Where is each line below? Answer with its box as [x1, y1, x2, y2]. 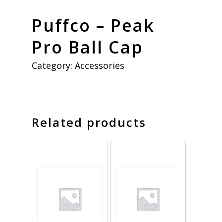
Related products [32, 113, 146, 130]
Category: [32, 59, 75, 71]
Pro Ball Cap [32, 35, 143, 58]
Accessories [75, 59, 124, 71]
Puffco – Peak [32, 13, 155, 37]
